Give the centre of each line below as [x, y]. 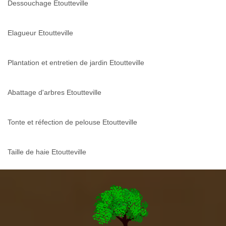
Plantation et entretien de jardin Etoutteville [76, 63]
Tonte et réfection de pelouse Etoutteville [72, 122]
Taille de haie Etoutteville [47, 152]
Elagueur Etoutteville [40, 33]
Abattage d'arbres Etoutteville [54, 93]
